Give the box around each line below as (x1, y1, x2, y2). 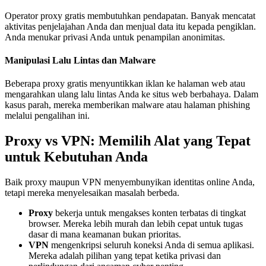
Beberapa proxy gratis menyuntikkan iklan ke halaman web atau (5, 78, 245, 89)
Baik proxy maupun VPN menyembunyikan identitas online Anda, (5, 177, 255, 188)
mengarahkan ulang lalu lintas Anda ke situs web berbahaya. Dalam (5, 89, 258, 100)
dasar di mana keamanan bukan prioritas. (28, 229, 181, 240)
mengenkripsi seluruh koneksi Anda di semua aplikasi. (49, 240, 254, 251)
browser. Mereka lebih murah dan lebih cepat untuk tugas (28, 218, 243, 229)
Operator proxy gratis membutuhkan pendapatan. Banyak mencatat (5, 10, 255, 21)
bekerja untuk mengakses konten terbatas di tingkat (53, 208, 246, 218)
